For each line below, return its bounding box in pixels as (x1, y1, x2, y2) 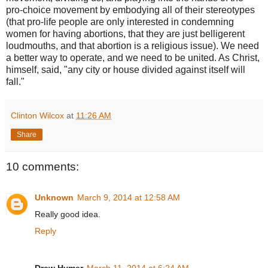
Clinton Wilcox (11, 110, 64, 120)
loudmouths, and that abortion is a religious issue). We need (6, 40, 259, 51)
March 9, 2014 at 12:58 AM (77, 193, 180, 203)
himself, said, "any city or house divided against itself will (6, 64, 245, 75)
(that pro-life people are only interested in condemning (6, 16, 234, 27)
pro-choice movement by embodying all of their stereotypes (6, 4, 255, 15)
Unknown (35, 193, 74, 203)
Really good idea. (35, 209, 100, 220)
